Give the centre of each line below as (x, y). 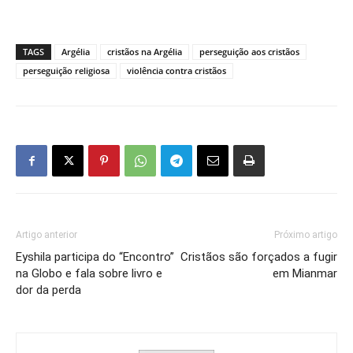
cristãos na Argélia (145, 52)
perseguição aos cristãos (249, 52)
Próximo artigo (306, 235)
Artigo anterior (46, 235)
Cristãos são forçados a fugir (259, 257)
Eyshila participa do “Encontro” (95, 257)
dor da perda (48, 290)
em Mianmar (305, 274)
